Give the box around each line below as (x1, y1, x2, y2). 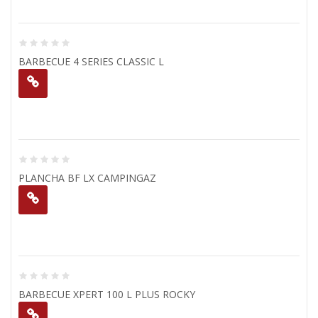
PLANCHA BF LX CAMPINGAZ (18, 171, 156, 185)
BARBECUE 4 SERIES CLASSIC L (18, 55, 164, 68)
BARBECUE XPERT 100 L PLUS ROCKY (18, 287, 195, 301)
